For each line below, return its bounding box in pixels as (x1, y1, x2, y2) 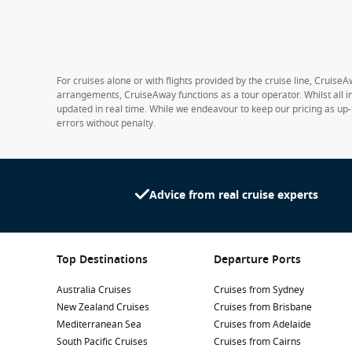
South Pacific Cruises (57, 335, 148, 349)
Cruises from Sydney (214, 283, 304, 297)
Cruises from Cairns (214, 335, 301, 349)
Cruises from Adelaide (214, 317, 311, 332)
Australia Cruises (57, 283, 131, 297)
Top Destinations (57, 251, 148, 268)
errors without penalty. (57, 116, 156, 130)
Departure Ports (214, 251, 301, 268)
